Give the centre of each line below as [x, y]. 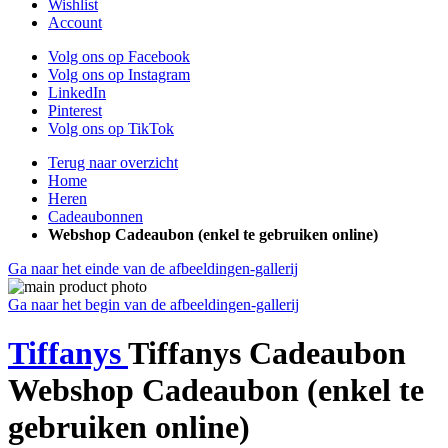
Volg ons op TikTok [111, 128]
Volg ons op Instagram [119, 74]
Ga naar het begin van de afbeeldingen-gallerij [153, 304]
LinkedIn [77, 92]
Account [75, 22]
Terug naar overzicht [113, 162]
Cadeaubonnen [95, 216]
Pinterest [75, 110]
